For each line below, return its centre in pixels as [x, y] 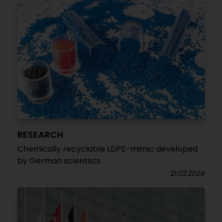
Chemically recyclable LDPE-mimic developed [108, 149]
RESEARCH [40, 135]
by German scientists [59, 161]
